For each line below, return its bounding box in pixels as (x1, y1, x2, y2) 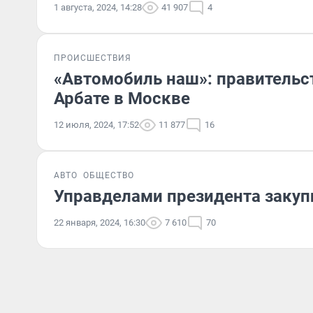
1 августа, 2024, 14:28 (54, 2, 142, 13)
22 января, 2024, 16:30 (54, 217, 145, 228)
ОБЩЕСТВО (83, 170, 134, 180)
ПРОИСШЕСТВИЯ (54, 53, 131, 63)
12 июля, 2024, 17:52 (54, 119, 139, 130)
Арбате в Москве (54, 89, 190, 108)
